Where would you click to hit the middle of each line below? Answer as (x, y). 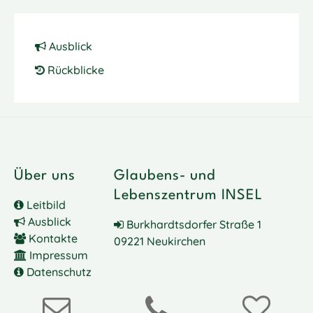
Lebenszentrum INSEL (188, 196)
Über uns (45, 176)
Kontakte (52, 238)
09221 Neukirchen (159, 241)
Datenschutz (58, 272)
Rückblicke (74, 70)
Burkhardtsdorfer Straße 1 (192, 224)
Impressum (57, 255)
